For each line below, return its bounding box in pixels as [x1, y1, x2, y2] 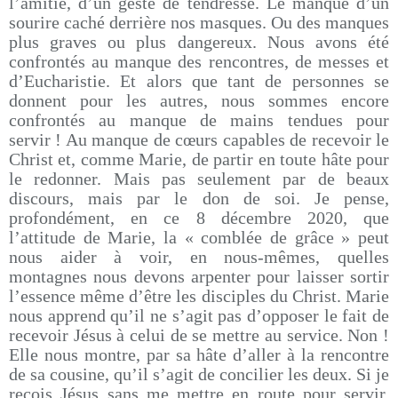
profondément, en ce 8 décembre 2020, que [9, 208, 389, 227]
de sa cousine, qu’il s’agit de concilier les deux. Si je [9, 364, 389, 384]
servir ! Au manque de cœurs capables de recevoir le [9, 130, 389, 149]
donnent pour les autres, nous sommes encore [9, 91, 389, 110]
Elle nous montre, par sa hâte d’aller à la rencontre [9, 345, 389, 364]
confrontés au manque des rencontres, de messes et [9, 52, 389, 71]
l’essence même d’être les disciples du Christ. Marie [9, 286, 389, 306]
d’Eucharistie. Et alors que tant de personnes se [9, 71, 389, 91]
